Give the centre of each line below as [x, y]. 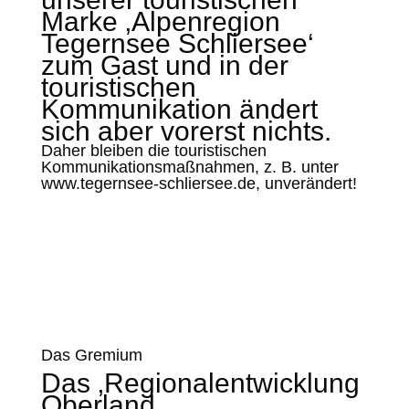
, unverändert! [306, 184]
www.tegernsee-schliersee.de [148, 184]
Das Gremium [91, 355]
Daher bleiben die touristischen [153, 151]
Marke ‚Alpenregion [160, 21]
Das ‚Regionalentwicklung [200, 383]
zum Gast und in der [164, 65]
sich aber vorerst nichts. [186, 131]
